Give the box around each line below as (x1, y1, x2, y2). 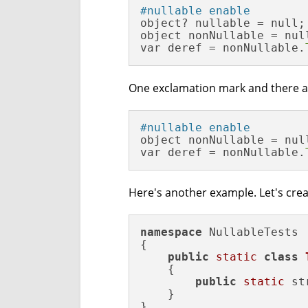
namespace (140, 225, 202, 239)
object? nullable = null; (140, 16, 305, 30)
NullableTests (202, 225, 298, 239)
